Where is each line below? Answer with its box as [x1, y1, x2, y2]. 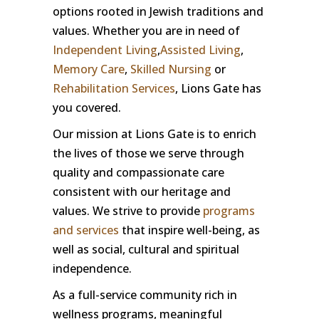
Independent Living [53, 41, 157, 58]
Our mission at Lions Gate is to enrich [53, 125, 256, 142]
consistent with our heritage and [53, 183, 231, 199]
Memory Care [53, 61, 125, 77]
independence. [53, 260, 132, 276]
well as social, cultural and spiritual [53, 241, 239, 257]
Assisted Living [160, 41, 241, 58]
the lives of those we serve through [53, 145, 244, 161]
